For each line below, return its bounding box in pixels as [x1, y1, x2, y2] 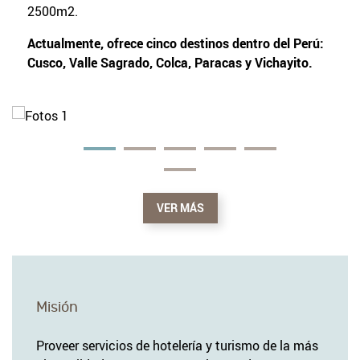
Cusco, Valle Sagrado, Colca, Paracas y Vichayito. [27, 53, 313, 72]
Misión [36, 299, 78, 315]
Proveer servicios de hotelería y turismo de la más [36, 336, 318, 354]
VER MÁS [156, 200, 204, 215]
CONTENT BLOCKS [12, 105, 176, 125]
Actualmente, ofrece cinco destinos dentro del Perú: [27, 34, 324, 52]
